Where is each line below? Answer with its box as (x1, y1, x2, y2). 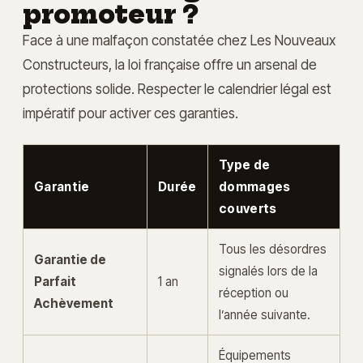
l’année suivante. (219, 307, 310, 323)
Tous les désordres (219, 241, 327, 258)
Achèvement (34, 296, 113, 312)
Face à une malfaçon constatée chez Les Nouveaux (23, 32, 335, 49)
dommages (219, 179, 291, 195)
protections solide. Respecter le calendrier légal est (23, 80, 331, 98)
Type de (219, 157, 271, 173)
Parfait (34, 274, 76, 290)
